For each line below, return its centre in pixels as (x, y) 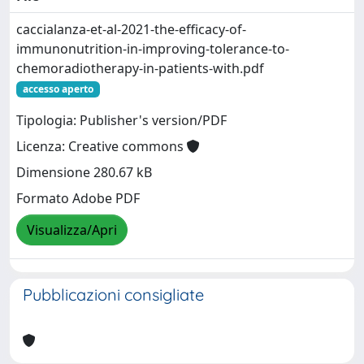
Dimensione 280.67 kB (84, 173)
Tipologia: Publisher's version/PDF (121, 121)
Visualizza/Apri (72, 230)
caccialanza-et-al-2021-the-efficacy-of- (131, 29)
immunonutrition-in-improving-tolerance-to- (153, 49)
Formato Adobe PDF (78, 199)
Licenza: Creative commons (102, 147)
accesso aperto (58, 89)
